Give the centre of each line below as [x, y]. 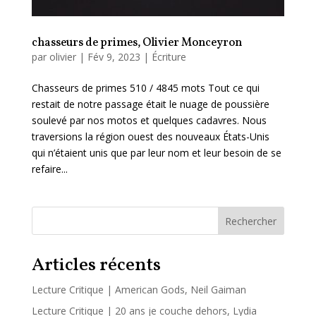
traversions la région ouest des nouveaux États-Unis [150, 136]
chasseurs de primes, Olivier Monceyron [136, 43]
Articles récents [96, 265]
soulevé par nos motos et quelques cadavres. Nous [149, 120]
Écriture [169, 56]
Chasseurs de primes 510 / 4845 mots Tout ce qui [145, 87]
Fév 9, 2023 [114, 56]
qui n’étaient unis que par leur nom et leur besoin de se [156, 152]
